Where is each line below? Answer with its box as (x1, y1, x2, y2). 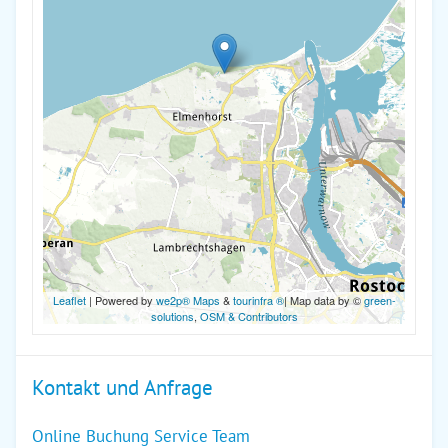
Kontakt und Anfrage (32, 374, 213, 401)
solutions (150, 308, 194, 324)
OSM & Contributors (199, 308, 298, 324)
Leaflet (52, 292, 86, 308)
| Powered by (85, 292, 156, 308)
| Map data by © (283, 292, 364, 308)
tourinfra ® (232, 292, 284, 308)
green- (363, 292, 396, 308)
